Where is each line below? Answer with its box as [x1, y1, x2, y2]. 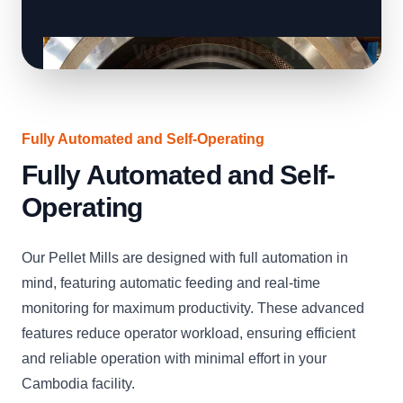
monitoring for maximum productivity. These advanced [22, 300, 364, 316]
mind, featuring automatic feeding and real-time [22, 275, 320, 291]
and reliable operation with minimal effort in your [22, 351, 327, 366]
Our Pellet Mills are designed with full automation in [22, 250, 348, 265]
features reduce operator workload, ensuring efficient [22, 326, 355, 341]
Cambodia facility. [22, 376, 135, 391]
